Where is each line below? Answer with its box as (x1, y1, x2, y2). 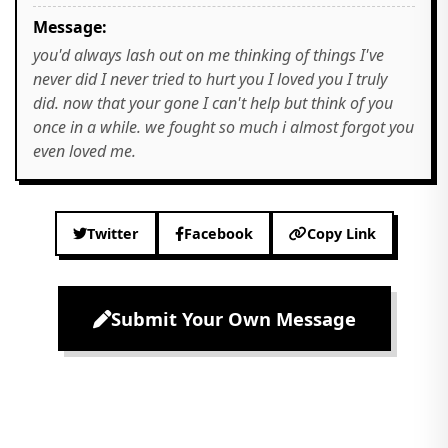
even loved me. (33, 140, 136, 162)
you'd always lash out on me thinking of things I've (33, 44, 384, 66)
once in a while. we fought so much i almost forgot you (33, 116, 414, 138)
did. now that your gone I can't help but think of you (33, 92, 393, 114)
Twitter (86, 224, 139, 243)
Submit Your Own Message (110, 306, 356, 331)
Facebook (183, 224, 253, 243)
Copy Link (306, 224, 376, 243)
